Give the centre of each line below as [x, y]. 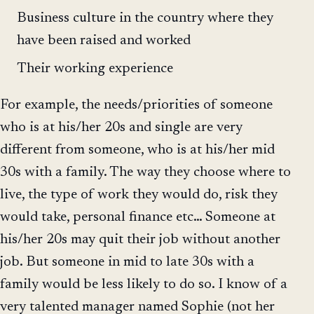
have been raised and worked [104, 40]
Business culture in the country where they [145, 18]
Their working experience [95, 69]
